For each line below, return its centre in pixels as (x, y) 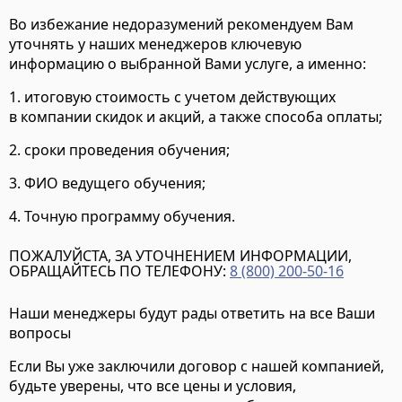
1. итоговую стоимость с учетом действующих (172, 97)
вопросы (40, 333)
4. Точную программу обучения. (122, 217)
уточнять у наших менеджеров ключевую (155, 44)
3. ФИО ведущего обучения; (107, 184)
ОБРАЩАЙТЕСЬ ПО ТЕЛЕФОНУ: (119, 271)
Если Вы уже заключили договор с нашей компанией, (197, 367)
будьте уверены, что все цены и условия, (153, 386)
